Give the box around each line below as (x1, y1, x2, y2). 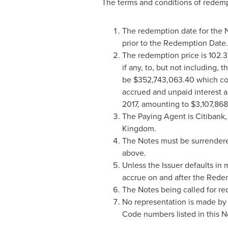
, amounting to (137, 98, 191, 110)
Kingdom (122, 123, 154, 134)
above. (122, 147, 146, 159)
